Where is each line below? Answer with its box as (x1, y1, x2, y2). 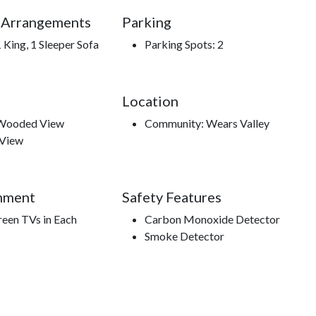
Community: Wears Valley (144, 116, 269, 130)
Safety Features (121, 188, 221, 206)
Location (121, 92, 178, 110)
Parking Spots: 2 (144, 37, 224, 51)
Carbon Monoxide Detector (144, 212, 280, 226)
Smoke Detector (144, 229, 224, 243)
